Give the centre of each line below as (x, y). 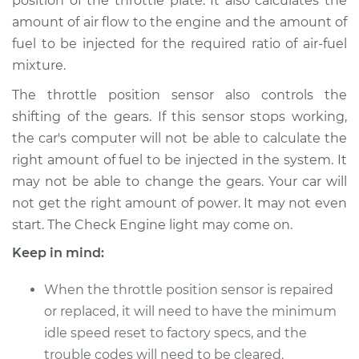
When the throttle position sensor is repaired (189, 290)
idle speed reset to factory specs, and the (175, 333)
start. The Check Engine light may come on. (152, 225)
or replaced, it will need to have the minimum (190, 311)
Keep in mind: (58, 253)
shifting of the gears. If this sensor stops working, (179, 117)
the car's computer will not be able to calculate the (179, 138)
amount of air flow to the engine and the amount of (179, 22)
